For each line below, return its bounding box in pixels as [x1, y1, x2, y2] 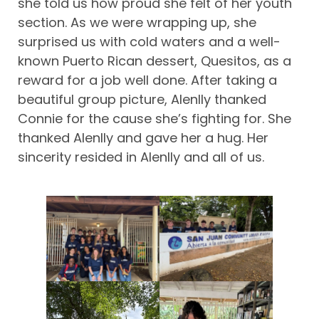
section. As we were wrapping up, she [18, 14, 256, 32]
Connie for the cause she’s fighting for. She [18, 110, 291, 128]
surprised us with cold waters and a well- [18, 33, 281, 51]
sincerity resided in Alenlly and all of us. [18, 148, 264, 167]
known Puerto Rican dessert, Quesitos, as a [18, 52, 291, 70]
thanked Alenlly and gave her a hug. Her [18, 129, 268, 147]
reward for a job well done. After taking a [18, 71, 277, 90]
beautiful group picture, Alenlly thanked [18, 90, 266, 109]
